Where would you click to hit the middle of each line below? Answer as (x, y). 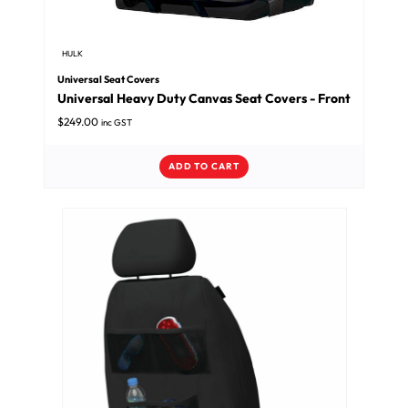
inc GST (117, 123)
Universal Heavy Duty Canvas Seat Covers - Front (204, 99)
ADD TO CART (204, 167)
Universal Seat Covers (108, 79)
